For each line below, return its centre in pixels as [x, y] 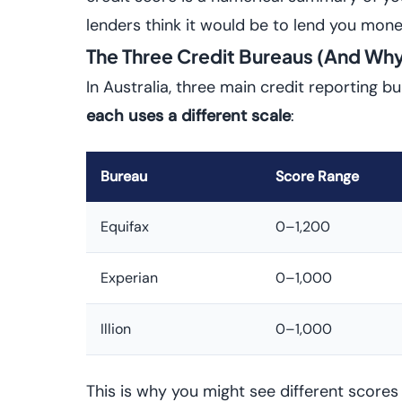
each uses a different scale [188, 116]
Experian [129, 278]
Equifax [125, 227]
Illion [116, 329]
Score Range [317, 176]
